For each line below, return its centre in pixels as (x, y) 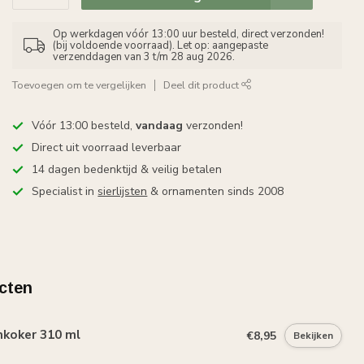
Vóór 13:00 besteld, (84, 126)
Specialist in (65, 191)
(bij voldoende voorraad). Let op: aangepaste (161, 45)
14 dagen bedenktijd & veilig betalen (127, 169)
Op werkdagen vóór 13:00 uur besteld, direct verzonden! (189, 34)
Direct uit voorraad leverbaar (107, 147)
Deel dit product (203, 85)
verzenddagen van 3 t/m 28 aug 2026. (144, 57)
